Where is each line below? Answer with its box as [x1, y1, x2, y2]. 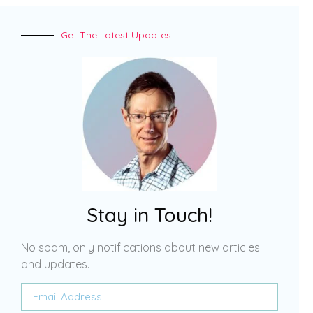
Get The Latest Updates [61, 29, 171, 42]
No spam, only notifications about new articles [21, 240, 260, 254]
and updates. [21, 256, 89, 271]
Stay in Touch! [87, 202, 212, 227]
